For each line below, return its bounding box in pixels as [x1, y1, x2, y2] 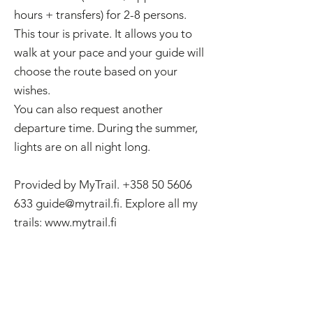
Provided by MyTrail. [14, 177, 122, 191]
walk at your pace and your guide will [14, 45, 204, 59]
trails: [14, 215, 45, 229]
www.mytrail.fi [45, 215, 117, 229]
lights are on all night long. [14, 140, 150, 154]
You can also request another [14, 102, 163, 116]
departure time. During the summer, [14, 121, 198, 135]
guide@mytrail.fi [36, 196, 119, 210]
